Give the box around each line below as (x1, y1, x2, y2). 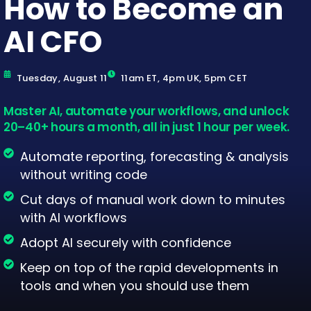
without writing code (19, 165, 147, 183)
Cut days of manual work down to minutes (19, 190, 285, 208)
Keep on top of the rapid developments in (19, 258, 278, 276)
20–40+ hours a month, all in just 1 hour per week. (3, 118, 290, 135)
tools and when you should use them (19, 276, 249, 294)
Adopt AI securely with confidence (19, 233, 231, 251)
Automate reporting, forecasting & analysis (19, 147, 289, 165)
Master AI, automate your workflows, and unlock (3, 102, 289, 119)
